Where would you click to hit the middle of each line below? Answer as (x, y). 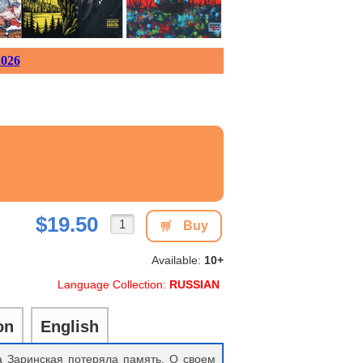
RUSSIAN (194, 284)
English (70, 327)
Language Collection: (113, 284)
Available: (178, 260)
